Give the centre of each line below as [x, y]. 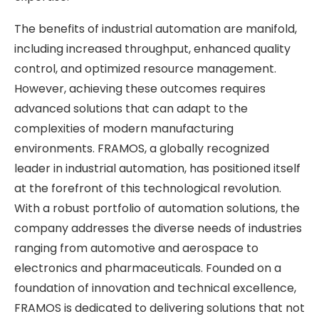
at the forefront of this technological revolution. [148, 188]
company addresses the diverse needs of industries [158, 228]
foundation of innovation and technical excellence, [155, 288]
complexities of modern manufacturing [124, 128]
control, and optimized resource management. [145, 68]
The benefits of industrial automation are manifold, [156, 28]
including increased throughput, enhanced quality [152, 48]
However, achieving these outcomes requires [140, 88]
